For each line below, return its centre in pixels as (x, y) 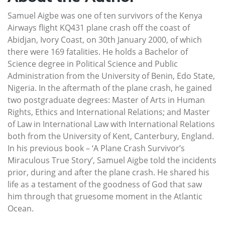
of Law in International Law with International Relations (111, 124)
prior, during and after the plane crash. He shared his (108, 173)
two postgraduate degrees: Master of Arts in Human (106, 100)
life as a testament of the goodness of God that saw (105, 185)
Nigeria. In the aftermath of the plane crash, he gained (110, 88)
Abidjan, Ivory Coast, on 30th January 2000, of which (105, 40)
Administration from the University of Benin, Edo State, (111, 76)
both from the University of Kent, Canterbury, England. (111, 136)
